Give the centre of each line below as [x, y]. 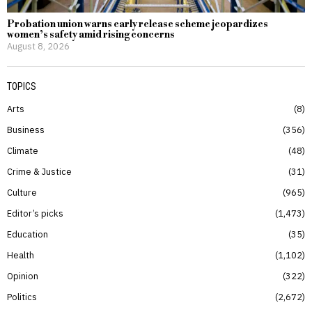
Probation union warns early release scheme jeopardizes [138, 24]
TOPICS [22, 86]
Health [21, 255]
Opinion [23, 275]
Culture [22, 192]
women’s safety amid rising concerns [91, 34]
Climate [23, 150]
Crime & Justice [39, 171]
